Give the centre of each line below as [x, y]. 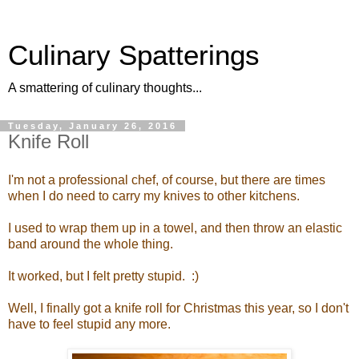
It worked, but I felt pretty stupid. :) [103, 276]
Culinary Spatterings [134, 55]
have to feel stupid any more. [89, 324]
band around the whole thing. [91, 244]
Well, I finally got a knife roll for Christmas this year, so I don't [178, 308]
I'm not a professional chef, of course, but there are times [167, 179]
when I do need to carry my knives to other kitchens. [154, 196]
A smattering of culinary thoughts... [105, 88]
